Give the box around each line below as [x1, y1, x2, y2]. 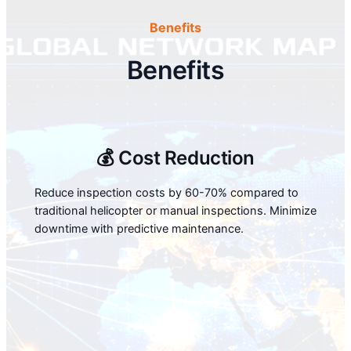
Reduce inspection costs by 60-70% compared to [34, 185, 299, 200]
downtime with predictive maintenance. [34, 221, 244, 236]
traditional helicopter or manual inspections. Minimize [34, 203, 317, 218]
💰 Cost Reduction [96, 146, 255, 169]
